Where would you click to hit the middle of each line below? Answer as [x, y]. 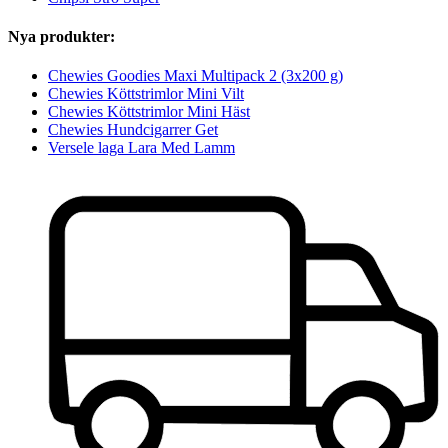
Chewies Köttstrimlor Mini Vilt [146, 94]
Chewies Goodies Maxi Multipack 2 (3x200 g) [195, 76]
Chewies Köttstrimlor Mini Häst [149, 112]
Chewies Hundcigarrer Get [133, 130]
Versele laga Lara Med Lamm [141, 148]
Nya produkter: [61, 37]
